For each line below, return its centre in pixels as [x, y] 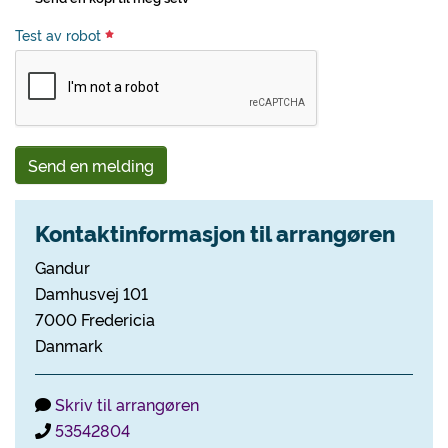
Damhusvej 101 [91, 293]
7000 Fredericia [95, 319]
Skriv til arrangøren [127, 404]
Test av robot [60, 35]
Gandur [62, 267]
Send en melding [91, 165]
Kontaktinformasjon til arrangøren [215, 232]
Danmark [69, 345]
